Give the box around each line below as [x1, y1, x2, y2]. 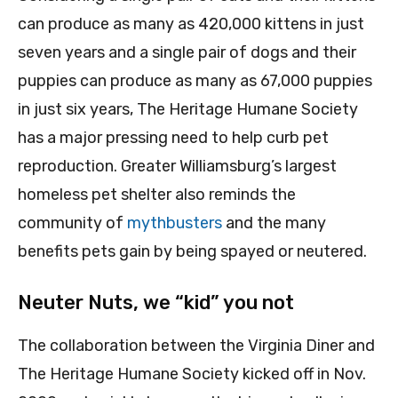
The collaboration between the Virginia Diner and [18, 336, 375, 356]
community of [18, 213, 127, 234]
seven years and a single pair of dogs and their [18, 43, 356, 63]
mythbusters [127, 213, 222, 234]
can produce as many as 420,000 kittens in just [18, 14, 364, 35]
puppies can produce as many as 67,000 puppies [18, 71, 372, 92]
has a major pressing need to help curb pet [18, 128, 329, 148]
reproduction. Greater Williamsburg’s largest [18, 156, 337, 177]
